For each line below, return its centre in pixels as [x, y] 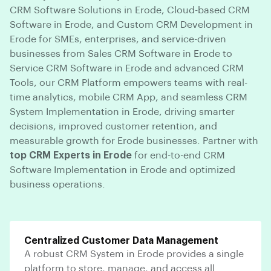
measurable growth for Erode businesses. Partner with [134, 141]
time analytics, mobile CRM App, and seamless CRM [129, 97]
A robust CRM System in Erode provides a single [134, 254]
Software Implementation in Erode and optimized [122, 170]
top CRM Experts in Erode [71, 155]
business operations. [57, 184]
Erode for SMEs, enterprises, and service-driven [118, 39]
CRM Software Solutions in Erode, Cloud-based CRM [130, 10]
